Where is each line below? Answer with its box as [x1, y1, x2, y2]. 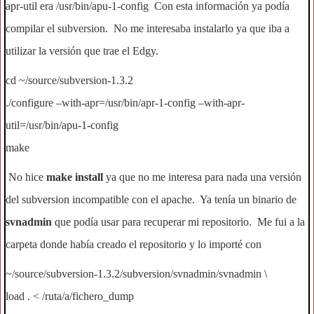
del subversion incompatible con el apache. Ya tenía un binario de [6, 193, 296, 205]
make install [46, 171, 103, 183]
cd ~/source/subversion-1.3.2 [6, 74, 133, 86]
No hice [6, 171, 46, 183]
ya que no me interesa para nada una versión [103, 171, 301, 183]
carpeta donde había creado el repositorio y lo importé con [6, 238, 261, 250]
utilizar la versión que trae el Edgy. [6, 45, 158, 57]
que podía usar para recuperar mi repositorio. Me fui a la [52, 216, 305, 228]
